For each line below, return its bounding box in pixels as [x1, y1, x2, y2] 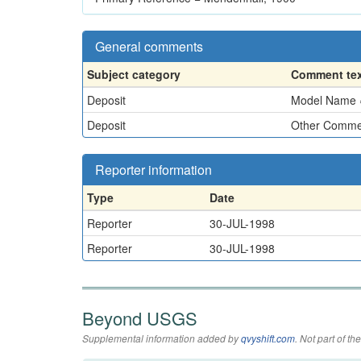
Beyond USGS [82, 305, 197, 330]
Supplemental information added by [82, 331, 241, 345]
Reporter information [95, 160, 212, 179]
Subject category [87, 66, 180, 82]
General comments [95, 37, 203, 56]
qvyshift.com [241, 331, 295, 345]
